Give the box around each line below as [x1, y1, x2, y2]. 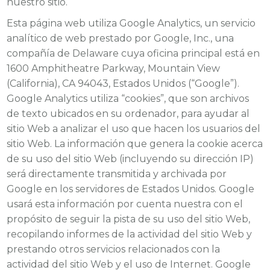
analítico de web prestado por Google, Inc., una [7, 33, 234, 45]
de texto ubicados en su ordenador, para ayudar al [7, 108, 250, 120]
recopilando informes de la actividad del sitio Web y [7, 228, 253, 240]
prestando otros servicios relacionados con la [7, 243, 221, 256]
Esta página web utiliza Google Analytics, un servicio [7, 17, 256, 30]
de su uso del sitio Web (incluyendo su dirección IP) [7, 153, 254, 165]
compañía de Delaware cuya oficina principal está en [7, 48, 260, 60]
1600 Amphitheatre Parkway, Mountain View [7, 63, 221, 75]
